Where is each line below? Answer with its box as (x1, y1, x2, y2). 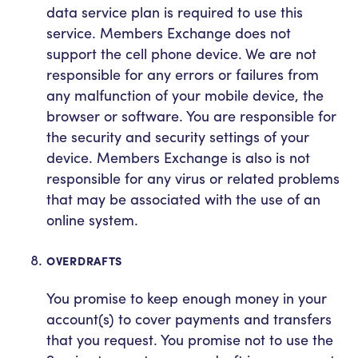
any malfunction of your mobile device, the (46, 85, 324, 105)
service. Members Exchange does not (46, 22, 291, 43)
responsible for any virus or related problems (46, 168, 340, 189)
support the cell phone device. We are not (46, 43, 316, 64)
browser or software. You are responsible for (46, 105, 336, 126)
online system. (46, 209, 138, 230)
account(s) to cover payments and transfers (46, 308, 332, 329)
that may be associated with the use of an (46, 189, 320, 209)
